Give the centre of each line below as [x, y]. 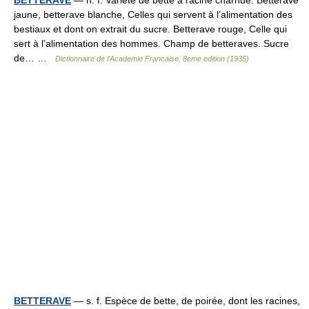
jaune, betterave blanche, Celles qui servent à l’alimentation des [153, 14]
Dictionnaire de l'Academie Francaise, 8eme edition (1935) [152, 59]
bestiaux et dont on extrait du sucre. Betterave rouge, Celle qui [150, 29]
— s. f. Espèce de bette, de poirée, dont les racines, [186, 301]
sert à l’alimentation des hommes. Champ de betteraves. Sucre [151, 43]
